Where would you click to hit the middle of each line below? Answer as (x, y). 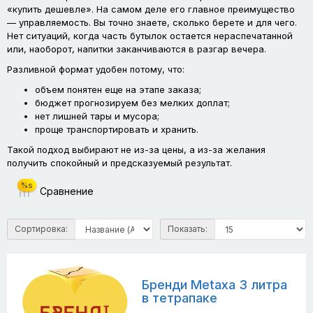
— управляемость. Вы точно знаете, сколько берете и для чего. (152, 23)
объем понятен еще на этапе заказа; (118, 90)
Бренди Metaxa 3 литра (214, 285)
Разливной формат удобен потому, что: (96, 70)
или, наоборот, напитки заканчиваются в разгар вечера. (137, 49)
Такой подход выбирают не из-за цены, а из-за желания (136, 150)
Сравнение (67, 191)
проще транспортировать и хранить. (117, 130)
